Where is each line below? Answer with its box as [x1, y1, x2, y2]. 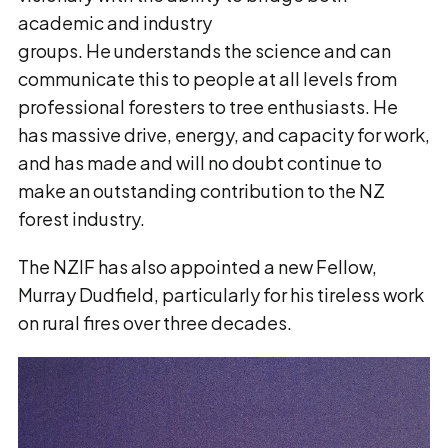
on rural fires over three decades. [18, 311, 292, 334]
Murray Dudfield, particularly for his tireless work [18, 283, 424, 306]
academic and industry [18, 11, 212, 34]
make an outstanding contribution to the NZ [18, 179, 385, 202]
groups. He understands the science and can [18, 39, 391, 62]
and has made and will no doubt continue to [18, 151, 382, 174]
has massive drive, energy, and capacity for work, [18, 123, 430, 146]
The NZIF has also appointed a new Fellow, [18, 255, 377, 278]
